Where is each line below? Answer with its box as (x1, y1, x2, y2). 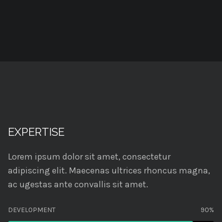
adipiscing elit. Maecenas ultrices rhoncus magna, (8, 165, 210, 176)
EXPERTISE (8, 125, 64, 138)
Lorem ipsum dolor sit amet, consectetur (8, 151, 170, 162)
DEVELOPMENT (8, 206, 55, 214)
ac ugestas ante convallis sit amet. (8, 179, 148, 190)
